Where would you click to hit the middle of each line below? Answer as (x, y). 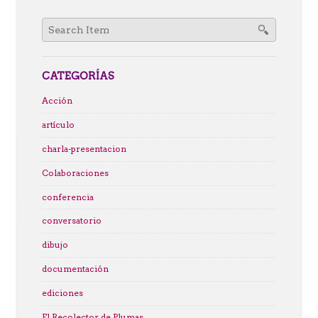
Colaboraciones (75, 173)
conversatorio (71, 221)
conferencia (67, 197)
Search (56, 25)
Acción (57, 100)
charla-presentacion (84, 149)
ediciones (62, 293)
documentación (75, 269)
